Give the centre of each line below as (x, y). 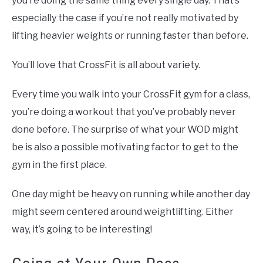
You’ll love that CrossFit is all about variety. (106, 65)
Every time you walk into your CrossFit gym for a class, (131, 95)
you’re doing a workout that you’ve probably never (124, 112)
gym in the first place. (59, 165)
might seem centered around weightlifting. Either (123, 212)
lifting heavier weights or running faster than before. (130, 36)
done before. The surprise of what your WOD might (125, 130)
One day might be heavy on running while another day (131, 194)
